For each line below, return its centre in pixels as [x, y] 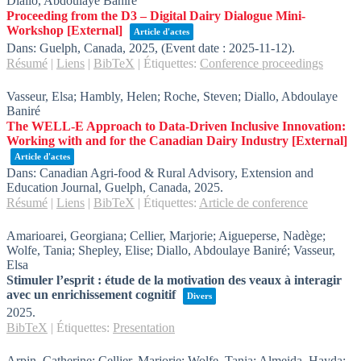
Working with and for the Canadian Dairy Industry [147, 141]
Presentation [144, 328]
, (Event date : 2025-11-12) [223, 48]
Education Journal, [56, 187]
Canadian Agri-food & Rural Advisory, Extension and [176, 173]
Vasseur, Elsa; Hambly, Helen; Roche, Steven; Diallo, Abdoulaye [172, 96]
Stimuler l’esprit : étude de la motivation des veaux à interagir [174, 280]
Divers [199, 296]
